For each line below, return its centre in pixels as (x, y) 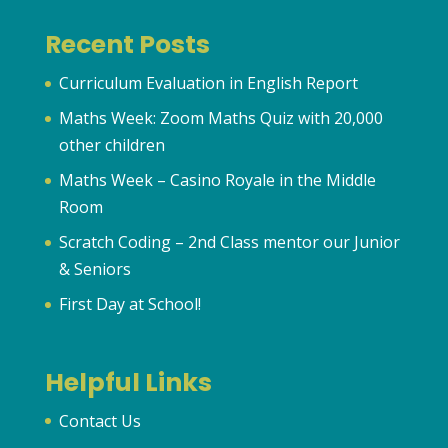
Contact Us (99, 420)
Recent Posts (127, 45)
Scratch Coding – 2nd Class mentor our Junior (229, 242)
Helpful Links (128, 382)
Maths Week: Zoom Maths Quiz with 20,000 (220, 118)
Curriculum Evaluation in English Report (208, 83)
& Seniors (94, 269)
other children (111, 145)
